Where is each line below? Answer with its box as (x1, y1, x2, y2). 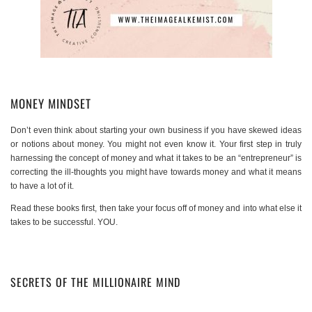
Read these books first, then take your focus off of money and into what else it (10, 203, 302, 213)
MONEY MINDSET (10, 94, 91, 112)
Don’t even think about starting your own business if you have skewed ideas (10, 125, 302, 135)
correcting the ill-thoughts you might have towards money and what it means (10, 166, 302, 177)
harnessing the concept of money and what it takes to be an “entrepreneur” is (10, 153, 302, 163)
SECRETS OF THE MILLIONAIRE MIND (10, 273, 180, 290)
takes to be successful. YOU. (10, 217, 118, 227)
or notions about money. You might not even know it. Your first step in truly (10, 139, 302, 149)
